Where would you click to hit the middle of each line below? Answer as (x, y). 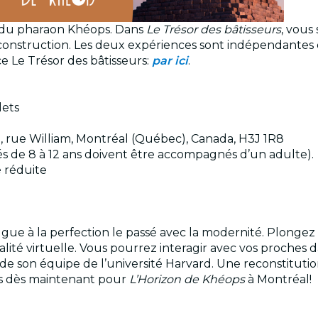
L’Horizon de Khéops (187, 280)
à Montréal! (278, 280)
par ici (170, 61)
